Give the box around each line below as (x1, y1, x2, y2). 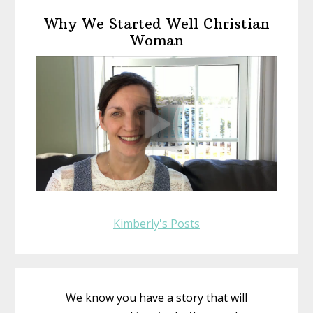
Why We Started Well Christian (43, 15, 270, 33)
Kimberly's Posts (113, 215, 200, 231)
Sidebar (15, 18, 92, 45)
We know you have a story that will (66, 289, 247, 305)
